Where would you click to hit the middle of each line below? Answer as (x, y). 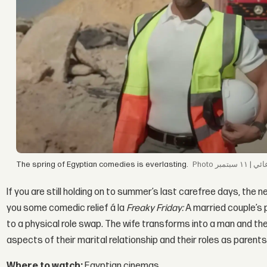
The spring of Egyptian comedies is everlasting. (103, 165)
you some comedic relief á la (67, 208)
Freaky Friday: (155, 208)
